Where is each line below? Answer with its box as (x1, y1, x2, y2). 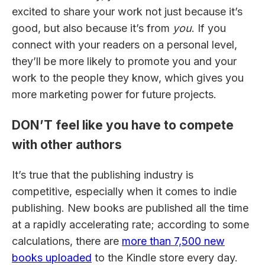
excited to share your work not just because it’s (12, 5, 243, 18)
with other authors (12, 137, 122, 152)
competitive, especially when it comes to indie (12, 185, 237, 198)
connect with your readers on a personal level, (12, 38, 237, 51)
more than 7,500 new (122, 234, 225, 247)
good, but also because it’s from (12, 21, 173, 34)
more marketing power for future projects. (12, 88, 216, 101)
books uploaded (12, 251, 92, 264)
